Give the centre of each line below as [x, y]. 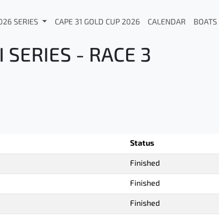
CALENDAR [166, 22]
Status [142, 144]
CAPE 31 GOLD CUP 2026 [97, 22]
